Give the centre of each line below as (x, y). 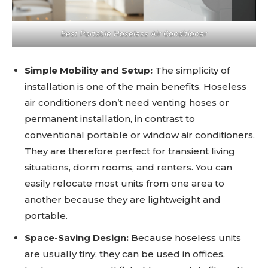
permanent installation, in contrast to (110, 119)
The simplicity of (191, 71)
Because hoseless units (186, 238)
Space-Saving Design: (78, 238)
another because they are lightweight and (123, 200)
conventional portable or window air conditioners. (140, 135)
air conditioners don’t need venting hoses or (127, 103)
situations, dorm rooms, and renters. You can (128, 167)
